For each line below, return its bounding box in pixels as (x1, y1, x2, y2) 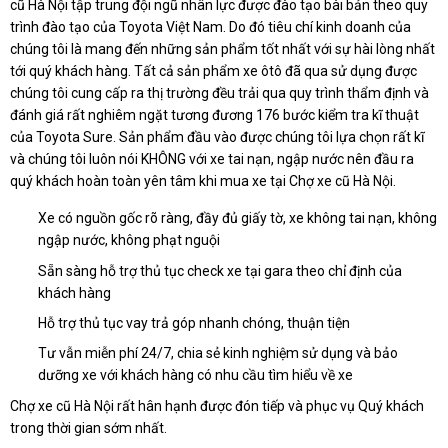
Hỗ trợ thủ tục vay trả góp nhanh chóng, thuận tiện (38, 314, 350, 331)
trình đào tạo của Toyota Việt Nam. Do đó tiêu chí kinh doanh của (10, 19, 411, 36)
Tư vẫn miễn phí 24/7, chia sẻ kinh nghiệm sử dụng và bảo (38, 345, 398, 362)
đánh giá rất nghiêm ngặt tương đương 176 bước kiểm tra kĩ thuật (10, 107, 419, 124)
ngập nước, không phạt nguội (38, 232, 220, 249)
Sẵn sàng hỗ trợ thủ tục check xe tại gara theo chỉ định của (38, 262, 402, 279)
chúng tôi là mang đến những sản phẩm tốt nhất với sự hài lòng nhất (10, 41, 435, 58)
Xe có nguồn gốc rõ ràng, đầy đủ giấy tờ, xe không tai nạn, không (38, 210, 437, 227)
